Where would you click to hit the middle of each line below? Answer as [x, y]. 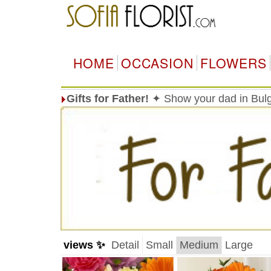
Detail [125, 245]
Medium [199, 245]
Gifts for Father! [107, 99]
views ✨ [84, 245]
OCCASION [157, 63]
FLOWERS [233, 63]
